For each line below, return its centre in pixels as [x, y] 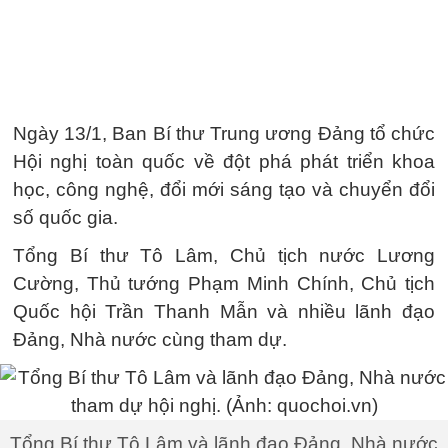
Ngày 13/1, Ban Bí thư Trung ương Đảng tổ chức [224, 133]
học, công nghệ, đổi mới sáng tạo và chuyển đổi [224, 189]
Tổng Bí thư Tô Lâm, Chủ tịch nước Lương [224, 255]
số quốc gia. [65, 217]
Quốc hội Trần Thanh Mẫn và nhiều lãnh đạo [224, 311]
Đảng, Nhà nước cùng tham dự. [150, 339]
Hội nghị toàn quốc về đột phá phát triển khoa [224, 161]
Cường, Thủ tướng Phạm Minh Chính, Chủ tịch [224, 283]
